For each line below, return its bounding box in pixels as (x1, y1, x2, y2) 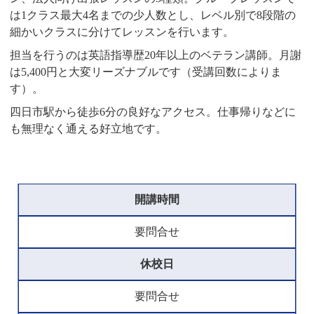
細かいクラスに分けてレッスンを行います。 (10, 25, 235, 38)
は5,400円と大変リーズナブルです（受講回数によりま (10, 65, 282, 78)
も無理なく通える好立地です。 (10, 122, 168, 135)
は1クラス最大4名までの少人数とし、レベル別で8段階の (10, 8, 296, 21)
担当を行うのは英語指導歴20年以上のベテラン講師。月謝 (10, 48, 302, 61)
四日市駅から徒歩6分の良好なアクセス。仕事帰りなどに (10, 105, 296, 118)
